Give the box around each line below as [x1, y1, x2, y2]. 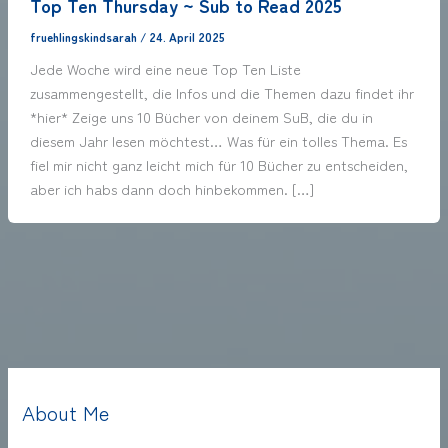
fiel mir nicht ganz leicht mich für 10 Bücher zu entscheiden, [29, 153, 408, 175]
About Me [22, 397, 110, 427]
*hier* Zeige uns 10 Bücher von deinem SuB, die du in [29, 105, 373, 127]
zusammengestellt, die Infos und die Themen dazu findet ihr [29, 81, 414, 103]
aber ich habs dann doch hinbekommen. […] [29, 177, 314, 199]
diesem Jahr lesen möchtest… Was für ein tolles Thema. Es [29, 129, 407, 151]
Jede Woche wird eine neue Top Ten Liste [29, 57, 301, 79]
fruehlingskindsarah [29, 27, 140, 45]
